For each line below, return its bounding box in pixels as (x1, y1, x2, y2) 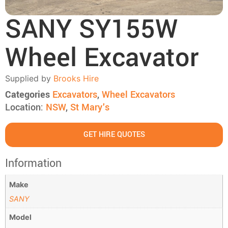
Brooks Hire (53, 73, 99, 84)
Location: (5, 101, 46, 115)
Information (5, 155, 62, 172)
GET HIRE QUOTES (83, 129, 145, 140)
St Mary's (70, 101, 109, 115)
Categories (5, 88, 50, 102)
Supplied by (5, 73, 53, 84)
